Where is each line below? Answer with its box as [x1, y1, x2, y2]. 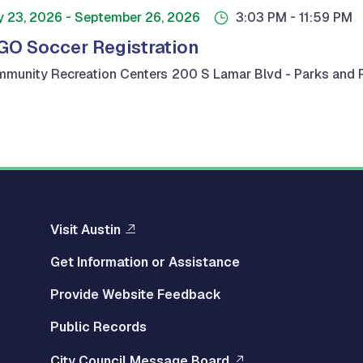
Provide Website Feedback [50, 286, 221, 303]
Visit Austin [50, 221, 121, 238]
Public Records [50, 318, 147, 335]
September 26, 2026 [75, 8, 200, 26]
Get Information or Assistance [50, 254, 240, 271]
